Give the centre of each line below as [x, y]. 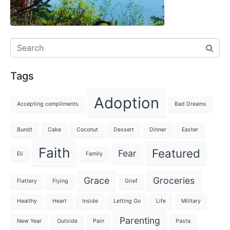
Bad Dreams [190, 104]
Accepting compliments [48, 104]
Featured [176, 153]
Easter [190, 129]
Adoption [127, 103]
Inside [90, 201]
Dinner [158, 129]
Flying [60, 181]
